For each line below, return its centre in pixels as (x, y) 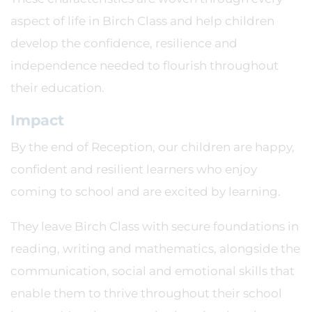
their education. (57, 88)
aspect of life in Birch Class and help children (142, 21)
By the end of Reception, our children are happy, (153, 147)
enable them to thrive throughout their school (146, 293)
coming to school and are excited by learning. (146, 192)
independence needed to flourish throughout (145, 65)
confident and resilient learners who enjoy (134, 169)
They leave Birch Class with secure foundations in (155, 226)
